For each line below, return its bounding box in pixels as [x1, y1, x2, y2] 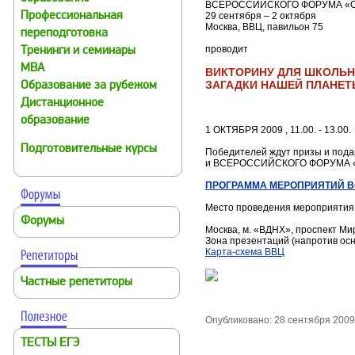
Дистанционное [21, 97, 104, 109]
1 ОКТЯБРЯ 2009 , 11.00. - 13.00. [205, 124, 351, 136]
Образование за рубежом [21, 80, 157, 92]
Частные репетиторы [21, 277, 132, 288]
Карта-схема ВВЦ [205, 246, 284, 258]
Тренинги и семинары [21, 45, 136, 57]
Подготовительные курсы [21, 143, 157, 155]
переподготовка [21, 28, 108, 40]
